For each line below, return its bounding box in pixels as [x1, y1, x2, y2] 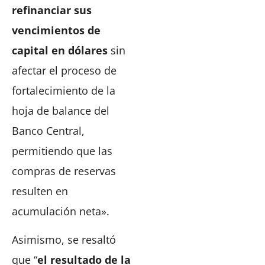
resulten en [12, 183, 68, 198]
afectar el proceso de [12, 63, 117, 77]
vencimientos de [12, 22, 101, 37]
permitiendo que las [12, 143, 112, 158]
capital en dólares [12, 43, 108, 57]
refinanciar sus [12, 2, 92, 17]
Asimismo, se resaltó [12, 232, 116, 247]
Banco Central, [12, 123, 85, 138]
